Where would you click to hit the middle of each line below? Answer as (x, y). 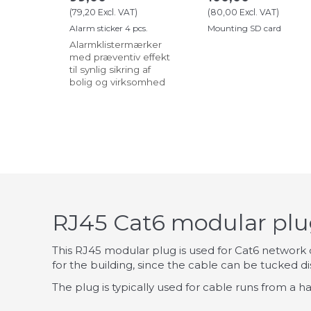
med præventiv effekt (120, 57)
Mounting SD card (244, 28)
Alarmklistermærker (116, 45)
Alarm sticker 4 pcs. (109, 28)
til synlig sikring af (110, 70)
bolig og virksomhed (117, 82)
